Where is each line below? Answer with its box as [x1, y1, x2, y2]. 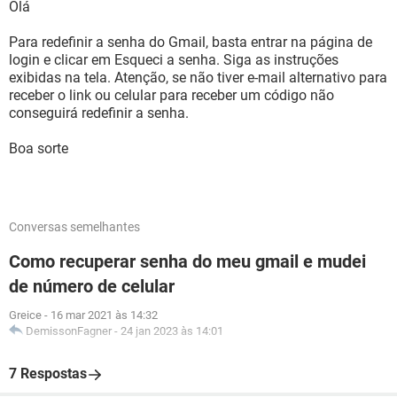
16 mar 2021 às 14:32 [51, 308, 158, 322]
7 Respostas [9, 365, 87, 382]
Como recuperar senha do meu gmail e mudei [9, 251, 366, 272]
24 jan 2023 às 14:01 [121, 324, 223, 338]
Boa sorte [9, 140, 68, 157]
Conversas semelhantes [9, 220, 140, 234]
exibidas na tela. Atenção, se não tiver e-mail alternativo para [9, 69, 387, 86]
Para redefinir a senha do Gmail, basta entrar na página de [9, 34, 372, 51]
